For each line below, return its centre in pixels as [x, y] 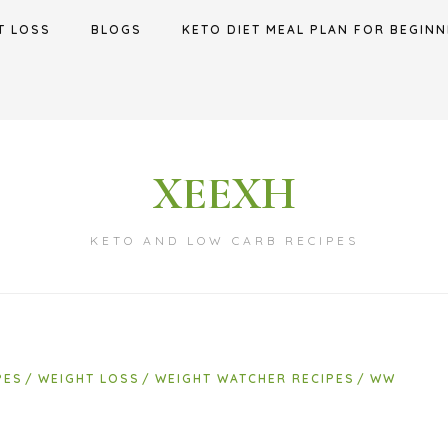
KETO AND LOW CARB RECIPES [224, 240]
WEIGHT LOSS [88, 378]
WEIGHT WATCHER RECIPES [254, 378]
